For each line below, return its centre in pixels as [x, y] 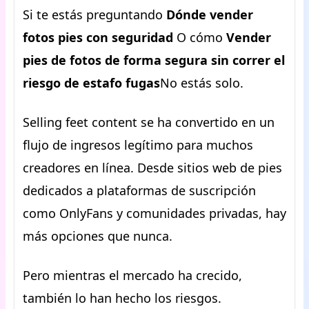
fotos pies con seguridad [98, 37]
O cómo [200, 37]
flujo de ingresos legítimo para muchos [138, 145]
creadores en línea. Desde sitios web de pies [152, 168]
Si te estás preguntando [94, 14]
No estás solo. [202, 83]
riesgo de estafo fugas [91, 83]
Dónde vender [210, 14]
